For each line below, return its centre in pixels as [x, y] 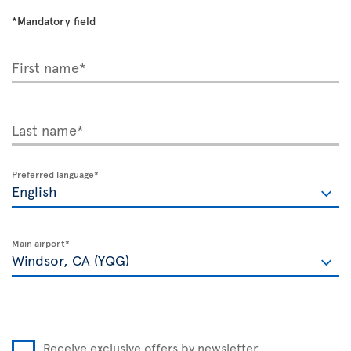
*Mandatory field [54, 21]
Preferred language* [55, 174]
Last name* [48, 130]
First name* [49, 67]
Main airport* [41, 243]
